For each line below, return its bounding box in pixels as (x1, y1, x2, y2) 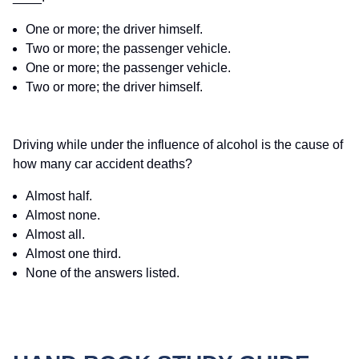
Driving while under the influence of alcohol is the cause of (13, 138, 343, 152)
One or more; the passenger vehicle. (26, 61, 231, 75)
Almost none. (26, 208, 100, 223)
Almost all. (26, 228, 85, 242)
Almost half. (26, 189, 92, 204)
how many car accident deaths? (13, 157, 192, 171)
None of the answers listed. (26, 266, 179, 280)
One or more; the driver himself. (26, 22, 203, 37)
